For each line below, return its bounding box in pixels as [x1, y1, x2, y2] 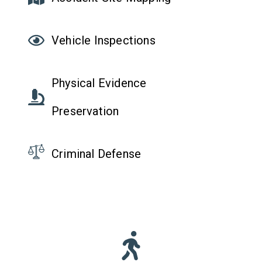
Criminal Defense [51, 147, 142, 161]
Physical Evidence [51, 76, 147, 91]
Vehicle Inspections [51, 33, 156, 48]
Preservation [51, 104, 119, 119]
